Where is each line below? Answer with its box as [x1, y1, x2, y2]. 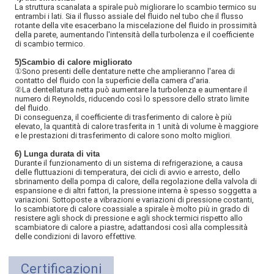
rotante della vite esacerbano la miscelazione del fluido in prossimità [15, 21, 257, 31]
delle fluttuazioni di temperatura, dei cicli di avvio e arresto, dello [15, 168, 241, 177]
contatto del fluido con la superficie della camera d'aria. [15, 76, 211, 86]
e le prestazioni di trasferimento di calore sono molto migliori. [15, 131, 232, 141]
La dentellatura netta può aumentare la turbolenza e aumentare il [22, 85, 248, 95]
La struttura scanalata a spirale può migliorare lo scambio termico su [15, 2, 257, 12]
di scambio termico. [15, 39, 86, 49]
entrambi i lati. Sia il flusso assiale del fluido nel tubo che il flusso [15, 12, 244, 21]
